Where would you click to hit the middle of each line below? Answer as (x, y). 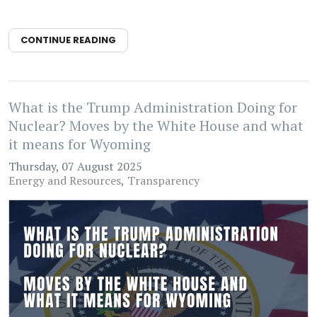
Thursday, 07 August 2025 (75, 166)
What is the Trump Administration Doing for (153, 107)
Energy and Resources (65, 180)
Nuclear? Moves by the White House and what (156, 125)
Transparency (163, 180)
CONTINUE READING (68, 40)
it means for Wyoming (80, 144)
